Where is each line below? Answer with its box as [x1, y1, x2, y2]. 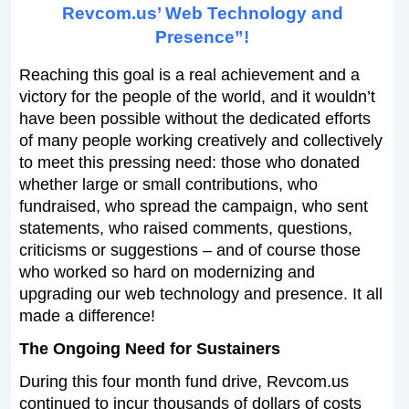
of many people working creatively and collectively [18, 131, 383, 150]
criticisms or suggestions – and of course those [18, 240, 361, 259]
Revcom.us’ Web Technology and [61, 3, 343, 23]
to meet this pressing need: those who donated [18, 152, 360, 172]
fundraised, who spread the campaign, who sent [18, 196, 368, 215]
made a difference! [18, 306, 155, 325]
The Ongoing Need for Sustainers [18, 339, 280, 358]
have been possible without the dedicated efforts [18, 109, 371, 128]
